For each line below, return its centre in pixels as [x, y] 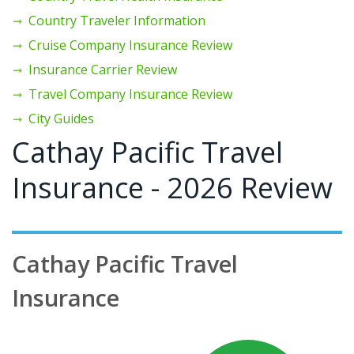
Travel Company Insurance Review [130, 94]
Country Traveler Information [117, 20]
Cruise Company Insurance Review [130, 45]
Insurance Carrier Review [103, 69]
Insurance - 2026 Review [172, 187]
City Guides [61, 118]
